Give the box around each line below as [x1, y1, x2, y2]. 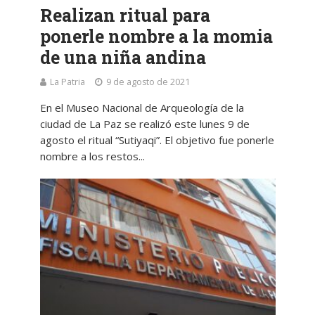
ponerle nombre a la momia [39, 24, 273, 48]
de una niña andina [39, 45, 206, 69]
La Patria [49, 75, 85, 88]
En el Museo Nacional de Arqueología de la [39, 100, 244, 115]
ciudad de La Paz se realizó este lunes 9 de [39, 116, 250, 131]
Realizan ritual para [39, 3, 210, 27]
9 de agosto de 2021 [105, 75, 190, 88]
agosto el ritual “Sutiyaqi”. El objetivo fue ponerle [39, 132, 274, 147]
